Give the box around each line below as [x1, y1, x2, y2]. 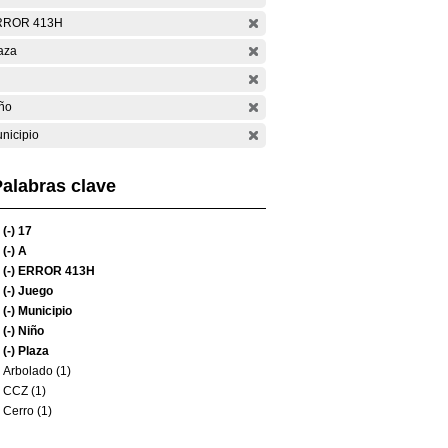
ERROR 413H [15, 264, 95, 278]
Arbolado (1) [3, 364, 71, 378]
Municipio [15, 304, 72, 318]
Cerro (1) [3, 404, 52, 418]
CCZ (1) [3, 384, 46, 398]
